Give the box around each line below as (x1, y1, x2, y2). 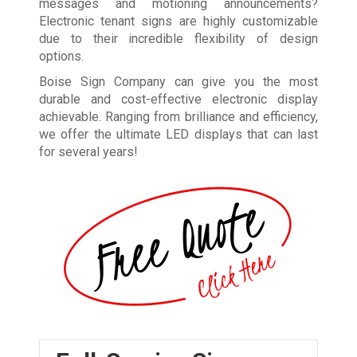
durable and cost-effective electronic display (38, 91, 319, 107)
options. (38, 48, 84, 64)
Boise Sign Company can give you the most (38, 73, 319, 89)
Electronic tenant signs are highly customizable (38, 13, 319, 29)
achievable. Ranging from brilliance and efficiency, (38, 108, 319, 124)
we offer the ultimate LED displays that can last (38, 126, 319, 142)
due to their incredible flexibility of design (38, 30, 319, 46)
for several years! (38, 143, 138, 159)
